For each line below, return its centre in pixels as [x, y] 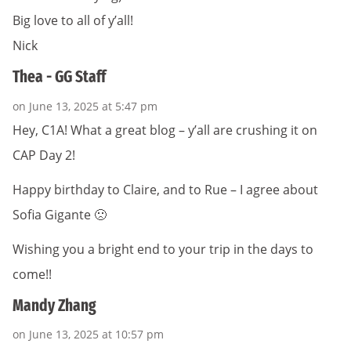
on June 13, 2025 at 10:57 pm [88, 335]
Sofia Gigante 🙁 [60, 214]
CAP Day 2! [44, 155]
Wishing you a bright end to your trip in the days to [163, 249]
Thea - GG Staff [59, 77]
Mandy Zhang [54, 305]
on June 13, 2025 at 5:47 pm [85, 106]
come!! [32, 274]
